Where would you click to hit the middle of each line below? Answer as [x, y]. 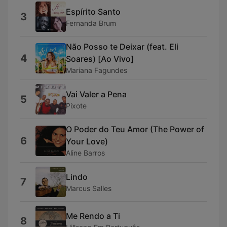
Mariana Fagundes [97, 70]
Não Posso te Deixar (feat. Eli [122, 47]
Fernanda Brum [91, 23]
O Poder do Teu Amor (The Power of [135, 129]
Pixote [76, 105]
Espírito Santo [93, 11]
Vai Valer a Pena [96, 94]
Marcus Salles [89, 188]
